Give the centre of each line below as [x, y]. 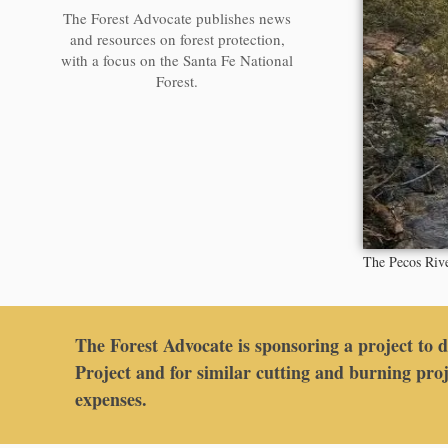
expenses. [111, 399]
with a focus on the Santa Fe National [177, 60]
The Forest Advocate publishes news [177, 18]
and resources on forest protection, [177, 39]
